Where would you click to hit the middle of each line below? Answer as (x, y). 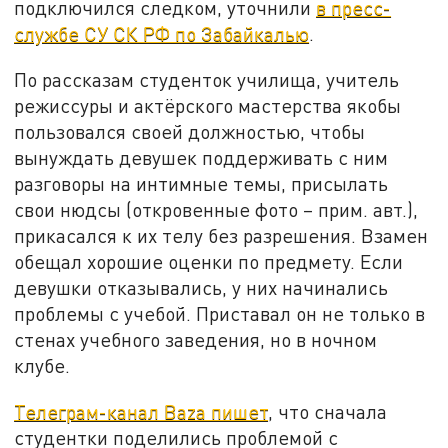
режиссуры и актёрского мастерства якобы (208, 106)
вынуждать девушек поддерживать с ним (201, 158)
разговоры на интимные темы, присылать (201, 184)
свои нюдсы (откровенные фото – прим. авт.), (216, 210)
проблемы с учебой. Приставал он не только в (220, 314)
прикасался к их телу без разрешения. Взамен (221, 236)
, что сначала (328, 411)
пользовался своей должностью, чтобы (190, 132)
